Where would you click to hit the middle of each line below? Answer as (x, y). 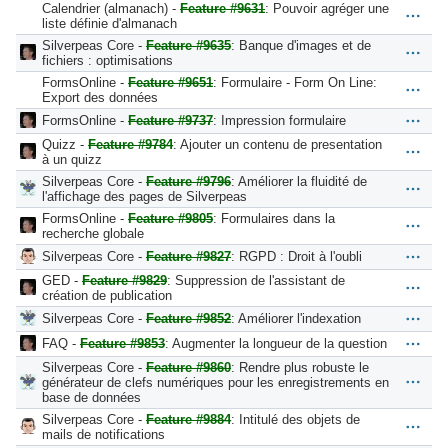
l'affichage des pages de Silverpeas (144, 196)
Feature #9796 (188, 181)
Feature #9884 (188, 419)
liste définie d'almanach (109, 23)
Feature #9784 (130, 144)
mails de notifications (103, 434)
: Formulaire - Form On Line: (295, 82)
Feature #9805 (170, 218)
